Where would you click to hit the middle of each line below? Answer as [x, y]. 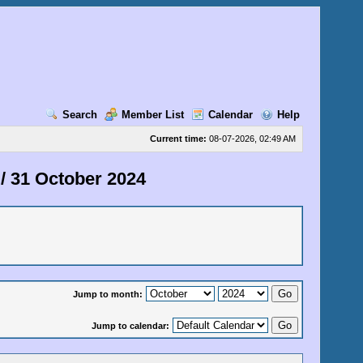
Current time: [178, 139]
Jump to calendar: [130, 326]
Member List [152, 115]
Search [79, 115]
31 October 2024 [78, 179]
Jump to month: [107, 294]
